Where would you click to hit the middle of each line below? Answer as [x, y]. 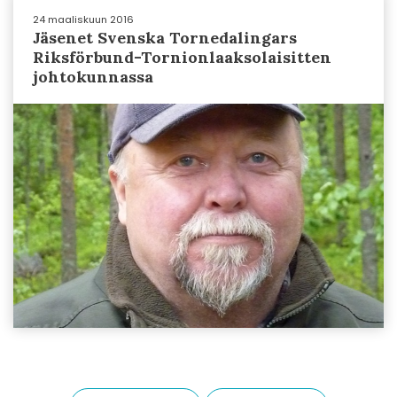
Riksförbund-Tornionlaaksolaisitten [182, 57]
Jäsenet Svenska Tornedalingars [165, 38]
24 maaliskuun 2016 [83, 19]
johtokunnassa [93, 77]
